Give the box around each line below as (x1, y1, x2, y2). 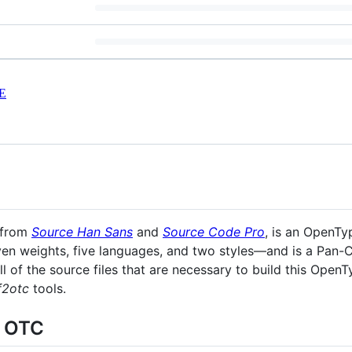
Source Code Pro (163, 223, 265, 240)
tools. (29, 280, 66, 296)
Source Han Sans (31, 223, 133, 240)
